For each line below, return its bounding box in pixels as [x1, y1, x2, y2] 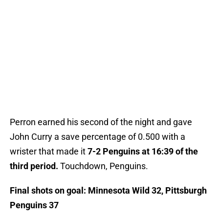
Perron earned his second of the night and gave [10, 117, 192, 128]
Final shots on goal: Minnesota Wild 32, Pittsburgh [10, 185, 207, 196]
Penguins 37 [10, 200, 59, 211]
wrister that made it [10, 146, 88, 157]
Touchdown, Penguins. [60, 161, 148, 172]
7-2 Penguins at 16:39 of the [88, 146, 198, 157]
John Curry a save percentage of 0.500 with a [10, 131, 185, 142]
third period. [10, 161, 60, 172]
